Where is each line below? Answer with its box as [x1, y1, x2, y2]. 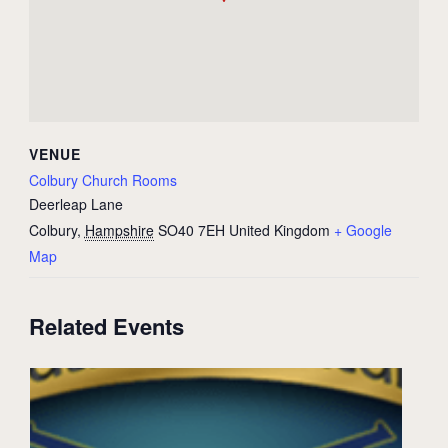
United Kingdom [228, 220, 330, 241]
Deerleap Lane [28, 194, 123, 215]
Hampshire [84, 220, 154, 241]
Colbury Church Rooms [28, 170, 177, 191]
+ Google [333, 220, 392, 241]
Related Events [28, 310, 184, 343]
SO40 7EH [157, 220, 225, 241]
